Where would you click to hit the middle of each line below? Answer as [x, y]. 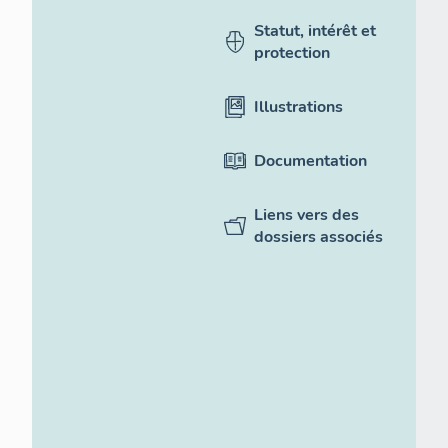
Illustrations [298, 107]
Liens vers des [306, 215]
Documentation [310, 161]
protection [292, 53]
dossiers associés [318, 237]
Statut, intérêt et [315, 31]
